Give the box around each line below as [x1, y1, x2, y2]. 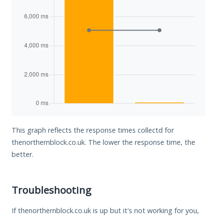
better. [12, 149, 33, 159]
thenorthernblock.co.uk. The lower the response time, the [12, 137, 195, 147]
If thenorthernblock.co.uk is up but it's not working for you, [12, 205, 199, 215]
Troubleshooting [12, 183, 91, 197]
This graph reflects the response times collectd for [12, 125, 174, 135]
